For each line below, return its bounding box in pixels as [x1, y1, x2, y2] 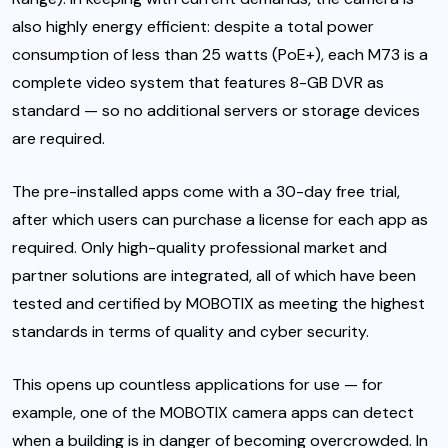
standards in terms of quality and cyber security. [12, 320, 369, 342]
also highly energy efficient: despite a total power [12, 15, 374, 37]
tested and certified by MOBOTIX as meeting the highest [12, 292, 425, 314]
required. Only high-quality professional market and [12, 236, 387, 258]
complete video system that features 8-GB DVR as [12, 71, 384, 93]
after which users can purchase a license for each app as [12, 208, 428, 230]
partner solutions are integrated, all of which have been [12, 264, 416, 286]
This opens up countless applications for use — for [12, 373, 383, 395]
